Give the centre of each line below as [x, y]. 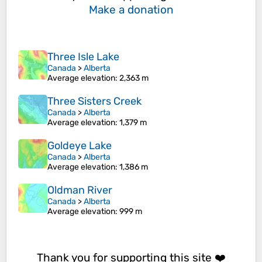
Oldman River [80, 190]
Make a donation [131, 9]
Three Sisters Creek [94, 101]
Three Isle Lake [83, 57]
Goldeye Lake [80, 146]
